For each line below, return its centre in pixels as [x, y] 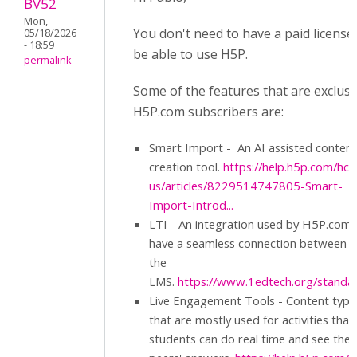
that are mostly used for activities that [251, 320]
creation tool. [186, 167]
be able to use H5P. [192, 54]
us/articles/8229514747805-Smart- [246, 186]
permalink [47, 61]
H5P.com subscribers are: [208, 112]
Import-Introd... [191, 205]
